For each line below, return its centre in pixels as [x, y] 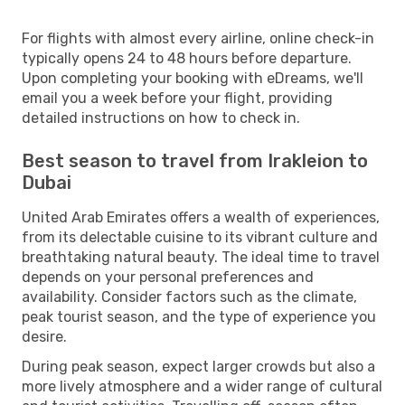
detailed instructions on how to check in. [161, 118]
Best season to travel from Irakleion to [195, 160]
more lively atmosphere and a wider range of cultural [202, 386]
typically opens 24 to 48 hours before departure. [187, 58]
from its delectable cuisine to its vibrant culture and [200, 237]
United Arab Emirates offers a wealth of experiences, [201, 217]
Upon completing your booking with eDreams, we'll [193, 78]
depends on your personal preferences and [168, 277]
